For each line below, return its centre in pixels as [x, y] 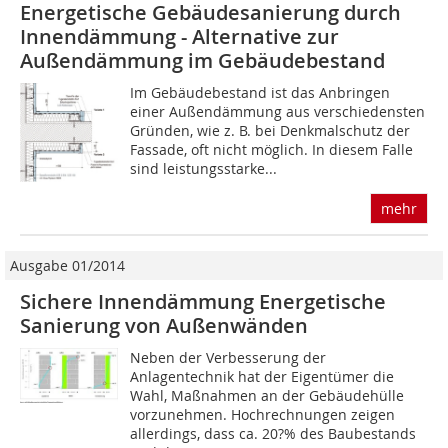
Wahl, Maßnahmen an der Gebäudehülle [267, 396]
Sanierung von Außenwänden [164, 326]
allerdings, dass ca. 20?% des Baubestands [273, 434]
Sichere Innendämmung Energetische [203, 302]
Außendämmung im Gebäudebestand [202, 61]
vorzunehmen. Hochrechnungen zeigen [263, 415]
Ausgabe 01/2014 [67, 266]
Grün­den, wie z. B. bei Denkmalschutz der [270, 131]
